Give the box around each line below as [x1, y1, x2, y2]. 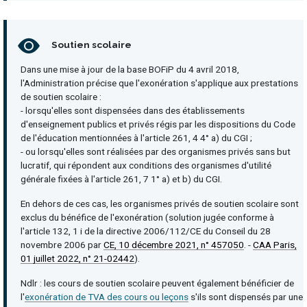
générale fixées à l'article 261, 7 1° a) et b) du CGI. [21, 173, 224, 184]
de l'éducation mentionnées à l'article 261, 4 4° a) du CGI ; [21, 132, 252, 143]
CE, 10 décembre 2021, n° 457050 [103, 238, 244, 250]
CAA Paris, [253, 238, 297, 250]
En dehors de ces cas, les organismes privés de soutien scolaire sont [21, 197, 299, 209]
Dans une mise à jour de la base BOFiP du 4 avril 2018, [21, 63, 239, 75]
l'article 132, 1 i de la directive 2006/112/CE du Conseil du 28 [21, 225, 271, 236]
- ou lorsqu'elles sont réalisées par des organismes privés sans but [21, 145, 291, 157]
